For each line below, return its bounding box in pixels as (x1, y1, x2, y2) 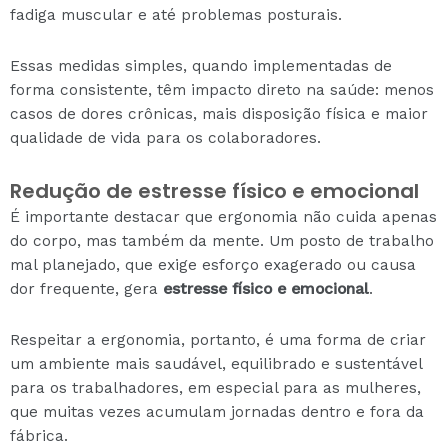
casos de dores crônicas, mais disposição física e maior (10, 104, 428, 123)
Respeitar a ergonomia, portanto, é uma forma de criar (10, 331, 426, 349)
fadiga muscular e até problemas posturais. (10, 5, 342, 24)
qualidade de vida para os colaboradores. (10, 128, 321, 147)
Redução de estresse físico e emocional (10, 176, 419, 205)
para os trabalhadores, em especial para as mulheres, (10, 379, 421, 397)
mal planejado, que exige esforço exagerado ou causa (10, 255, 416, 274)
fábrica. (10, 427, 68, 445)
